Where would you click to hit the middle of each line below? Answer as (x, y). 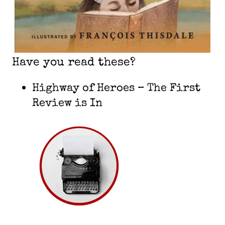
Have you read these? (74, 63)
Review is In (67, 104)
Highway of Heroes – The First (116, 89)
